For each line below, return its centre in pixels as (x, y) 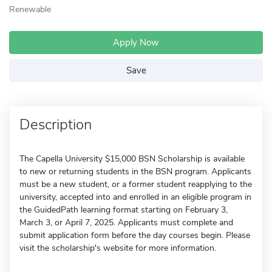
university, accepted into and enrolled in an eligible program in (135, 197)
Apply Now (136, 42)
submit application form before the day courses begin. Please (135, 235)
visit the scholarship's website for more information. (118, 248)
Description (56, 124)
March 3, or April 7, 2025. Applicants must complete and (126, 223)
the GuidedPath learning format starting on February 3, (124, 210)
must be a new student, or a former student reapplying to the (136, 184)
